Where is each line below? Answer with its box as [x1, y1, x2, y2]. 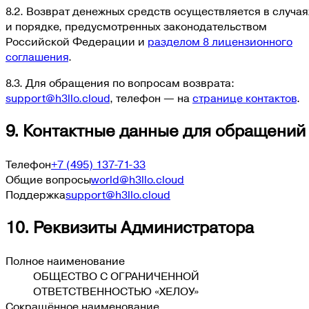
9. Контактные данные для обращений [6, 120, 306, 144]
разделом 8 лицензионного [148, 34, 292, 50]
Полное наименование [6, 253, 125, 269]
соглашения [6, 50, 68, 66]
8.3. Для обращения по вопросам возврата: [6, 76, 235, 92]
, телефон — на [110, 91, 192, 107]
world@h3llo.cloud [91, 172, 184, 188]
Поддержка [6, 188, 66, 203]
